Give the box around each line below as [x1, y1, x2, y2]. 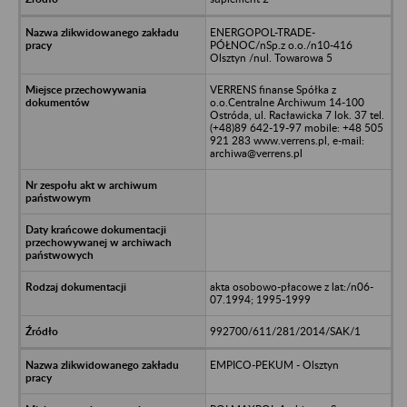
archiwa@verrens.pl [209, 145, 303, 160]
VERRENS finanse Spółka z [209, 82, 336, 96]
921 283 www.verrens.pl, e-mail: [209, 133, 364, 147]
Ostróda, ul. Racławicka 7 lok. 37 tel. [209, 107, 384, 122]
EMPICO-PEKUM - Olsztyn [209, 357, 339, 372]
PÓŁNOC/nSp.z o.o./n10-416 [209, 37, 352, 52]
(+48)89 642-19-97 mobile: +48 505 [209, 120, 383, 134]
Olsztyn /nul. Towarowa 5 [209, 50, 333, 65]
